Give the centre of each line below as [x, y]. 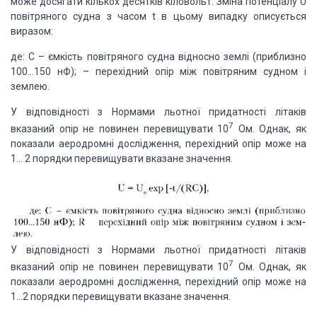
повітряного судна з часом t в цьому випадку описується [158, 17]
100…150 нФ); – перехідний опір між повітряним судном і [158, 72]
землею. [30, 87]
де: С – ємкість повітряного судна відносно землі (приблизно [158, 57]
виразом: [32, 31]
